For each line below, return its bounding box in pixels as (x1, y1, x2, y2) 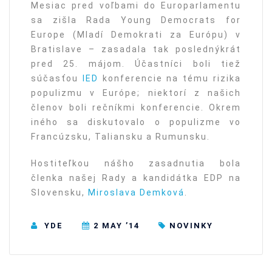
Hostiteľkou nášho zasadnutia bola (31, 158, 241, 169)
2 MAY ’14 (93, 220, 140, 230)
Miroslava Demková (88, 188, 185, 198)
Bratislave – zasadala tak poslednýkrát (31, 44, 241, 55)
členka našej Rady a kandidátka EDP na (31, 173, 241, 183)
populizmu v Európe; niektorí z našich (31, 88, 241, 98)
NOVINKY (169, 220, 213, 230)
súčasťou (31, 73, 83, 84)
